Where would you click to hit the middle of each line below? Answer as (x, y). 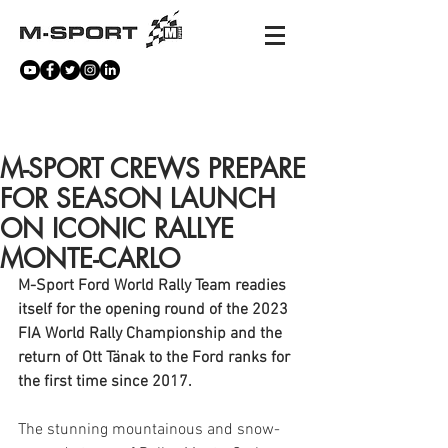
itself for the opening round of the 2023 (155, 310)
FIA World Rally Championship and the (152, 334)
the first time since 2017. (105, 382)
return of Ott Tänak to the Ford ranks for (156, 358)
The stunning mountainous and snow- (149, 430)
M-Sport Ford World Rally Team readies (154, 286)
